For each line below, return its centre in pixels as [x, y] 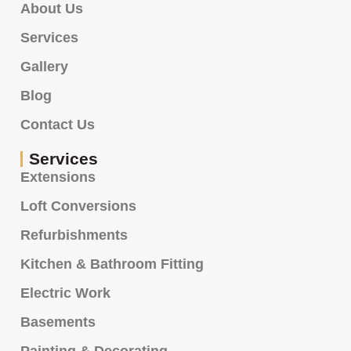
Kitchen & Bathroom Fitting [112, 264]
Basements [58, 322]
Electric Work [65, 293]
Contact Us [58, 125]
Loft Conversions [78, 206]
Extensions [58, 177]
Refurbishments [74, 235]
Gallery [44, 67]
